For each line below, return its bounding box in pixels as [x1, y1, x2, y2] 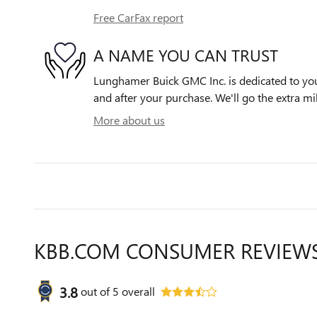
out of [81, 284, 113, 299]
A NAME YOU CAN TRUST [93, 43, 278, 66]
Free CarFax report [93, 10, 183, 25]
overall [119, 284, 155, 299]
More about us [93, 113, 165, 128]
